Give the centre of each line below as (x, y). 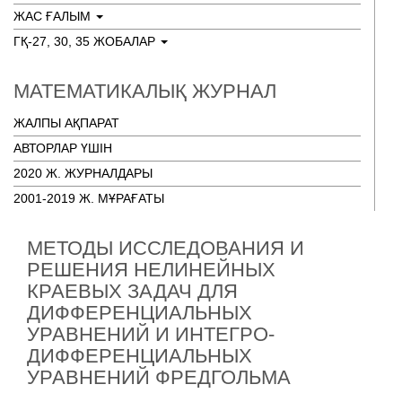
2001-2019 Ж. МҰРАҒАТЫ (89, 198)
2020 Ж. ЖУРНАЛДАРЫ (83, 173)
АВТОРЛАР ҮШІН (63, 148)
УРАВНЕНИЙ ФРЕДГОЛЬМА (159, 377)
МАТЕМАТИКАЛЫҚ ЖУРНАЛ (145, 91)
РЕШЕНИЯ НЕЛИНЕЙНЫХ (151, 270)
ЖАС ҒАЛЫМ (54, 16)
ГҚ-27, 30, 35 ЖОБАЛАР (86, 41)
